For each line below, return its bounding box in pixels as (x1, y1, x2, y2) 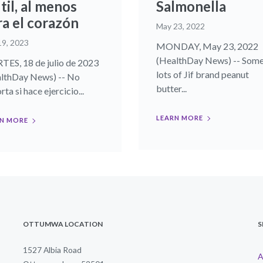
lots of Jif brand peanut (156, 69, 249, 80)
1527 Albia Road (23, 245, 82, 255)
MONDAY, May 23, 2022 (156, 41, 258, 52)
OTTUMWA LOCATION (23, 220, 103, 228)
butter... (156, 83, 187, 94)
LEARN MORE (156, 114, 203, 122)
